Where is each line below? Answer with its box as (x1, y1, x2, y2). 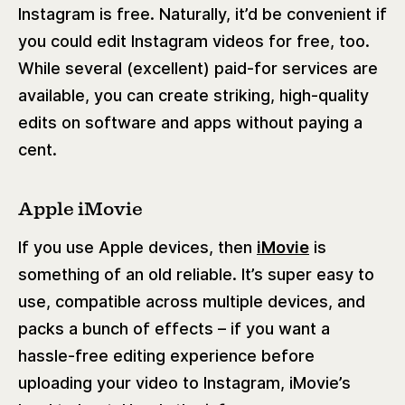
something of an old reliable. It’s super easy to (18, 264, 374, 284)
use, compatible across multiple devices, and (18, 291, 365, 311)
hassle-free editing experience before (18, 345, 315, 365)
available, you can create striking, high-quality (18, 85, 369, 105)
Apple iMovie (18, 200, 143, 219)
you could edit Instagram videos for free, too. (18, 31, 370, 51)
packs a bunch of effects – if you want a (18, 318, 330, 338)
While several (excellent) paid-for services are (18, 58, 378, 78)
